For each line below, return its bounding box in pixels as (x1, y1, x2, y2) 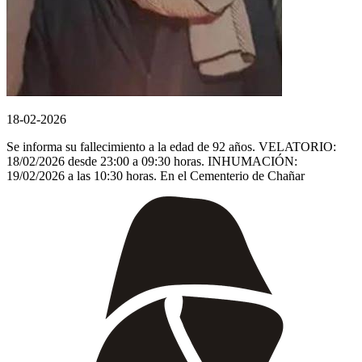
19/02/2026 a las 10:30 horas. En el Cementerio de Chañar (6, 168, 305, 183)
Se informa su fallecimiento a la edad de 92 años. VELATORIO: (6, 139, 336, 154)
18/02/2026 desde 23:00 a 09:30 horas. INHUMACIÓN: (6, 154, 297, 168)
